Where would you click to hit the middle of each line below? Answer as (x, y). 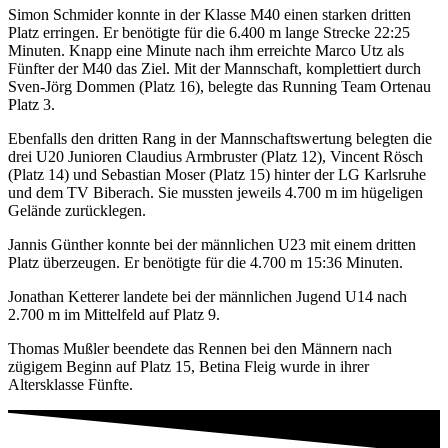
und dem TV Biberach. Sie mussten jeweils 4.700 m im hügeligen (215, 193)
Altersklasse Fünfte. (70, 385)
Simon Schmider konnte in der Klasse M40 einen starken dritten (209, 15)
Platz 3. (31, 105)
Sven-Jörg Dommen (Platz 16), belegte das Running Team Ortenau (219, 87)
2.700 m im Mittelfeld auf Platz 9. (114, 315)
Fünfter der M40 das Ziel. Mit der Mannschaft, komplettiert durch (214, 69)
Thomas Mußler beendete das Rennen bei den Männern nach (200, 349)
